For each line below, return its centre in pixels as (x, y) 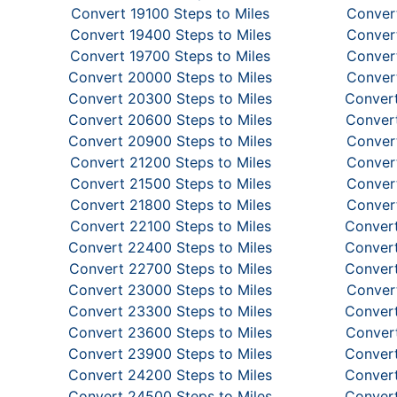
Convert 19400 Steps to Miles (170, 35)
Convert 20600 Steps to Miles (170, 120)
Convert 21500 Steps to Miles (170, 183)
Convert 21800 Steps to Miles (170, 205)
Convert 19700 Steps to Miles (170, 56)
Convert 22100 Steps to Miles (170, 226)
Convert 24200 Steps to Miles (170, 375)
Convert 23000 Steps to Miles (170, 290)
